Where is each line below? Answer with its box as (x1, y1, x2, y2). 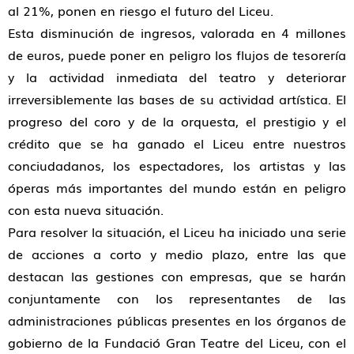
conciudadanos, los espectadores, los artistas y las (8, 156, 346, 175)
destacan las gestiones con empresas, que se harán (8, 266, 346, 285)
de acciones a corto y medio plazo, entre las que (8, 244, 346, 263)
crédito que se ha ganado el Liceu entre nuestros (8, 134, 346, 153)
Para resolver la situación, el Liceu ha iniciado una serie (8, 222, 346, 241)
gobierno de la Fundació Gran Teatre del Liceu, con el (8, 333, 346, 352)
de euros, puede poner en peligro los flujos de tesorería (8, 45, 346, 64)
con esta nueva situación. (8, 200, 164, 219)
